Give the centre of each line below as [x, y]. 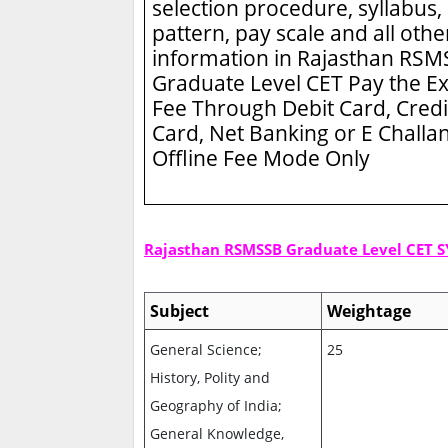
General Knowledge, [217, 434]
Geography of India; [216, 406]
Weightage [369, 311]
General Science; [206, 350]
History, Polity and [210, 378]
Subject [180, 311]
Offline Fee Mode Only [260, 158]
